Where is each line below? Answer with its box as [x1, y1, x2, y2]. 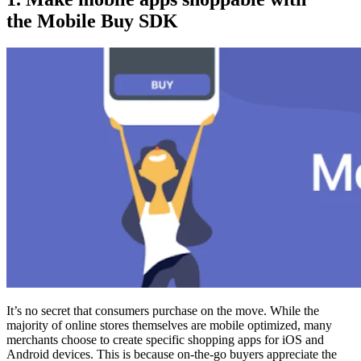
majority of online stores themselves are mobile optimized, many [6, 318, 332, 333]
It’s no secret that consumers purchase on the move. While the [6, 304, 319, 318]
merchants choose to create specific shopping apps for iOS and [6, 333, 324, 347]
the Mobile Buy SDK [6, 10, 178, 31]
